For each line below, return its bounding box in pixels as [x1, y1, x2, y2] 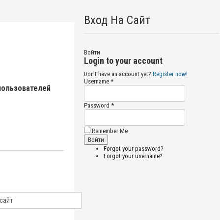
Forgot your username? [103, 152, 163, 160]
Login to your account [83, 55, 163, 66]
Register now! [152, 70, 188, 78]
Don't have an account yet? [83, 70, 153, 78]
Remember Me [90, 127, 128, 135]
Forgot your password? [103, 144, 164, 152]
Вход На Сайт [83, 13, 150, 27]
